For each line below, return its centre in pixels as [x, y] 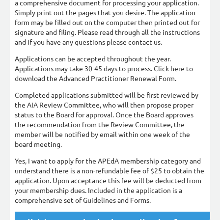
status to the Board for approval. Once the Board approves [104, 114]
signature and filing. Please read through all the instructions [107, 32]
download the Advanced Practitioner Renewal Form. [96, 78]
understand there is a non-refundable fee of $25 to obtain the [110, 170]
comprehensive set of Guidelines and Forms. [83, 200]
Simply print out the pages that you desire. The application [105, 12]
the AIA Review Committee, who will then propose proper [104, 105]
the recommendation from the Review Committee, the [100, 124]
